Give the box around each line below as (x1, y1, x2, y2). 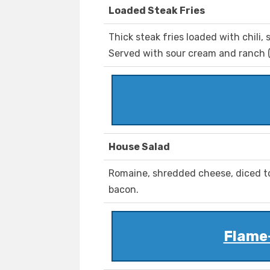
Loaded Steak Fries (108, 5, 205, 17)
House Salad (108, 141, 170, 153)
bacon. (108, 184, 139, 196)
